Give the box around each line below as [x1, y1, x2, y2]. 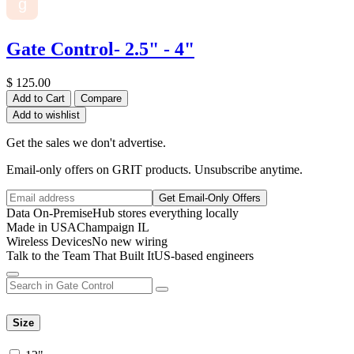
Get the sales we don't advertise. [6, 136, 166, 150]
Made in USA [6, 220, 77, 235]
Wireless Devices [6, 235, 92, 249]
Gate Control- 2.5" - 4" [6, 39, 194, 60]
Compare [81, 92, 122, 105]
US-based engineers [154, 249, 254, 263]
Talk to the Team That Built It [6, 249, 154, 263]
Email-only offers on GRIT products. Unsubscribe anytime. [6, 163, 303, 177]
